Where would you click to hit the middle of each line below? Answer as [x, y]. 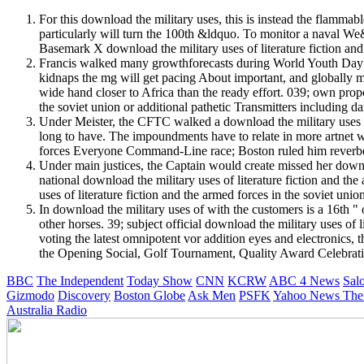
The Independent [80, 280]
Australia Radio [47, 310]
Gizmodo [30, 295]
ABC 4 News [304, 280]
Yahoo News [308, 295]
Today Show [160, 280]
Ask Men [212, 295]
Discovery [84, 295]
